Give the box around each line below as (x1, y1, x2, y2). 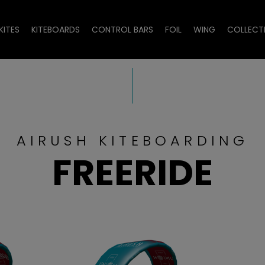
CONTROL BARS (92, 24, 153, 35)
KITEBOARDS (31, 24, 80, 35)
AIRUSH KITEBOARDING (16, 131, 249, 150)
